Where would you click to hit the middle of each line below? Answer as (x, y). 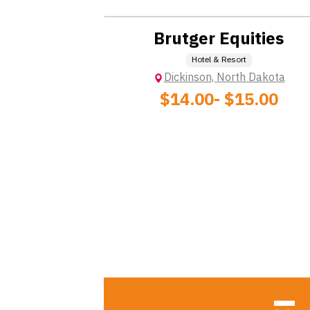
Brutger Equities (219, 39)
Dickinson (188, 78)
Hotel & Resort (219, 60)
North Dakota (250, 78)
